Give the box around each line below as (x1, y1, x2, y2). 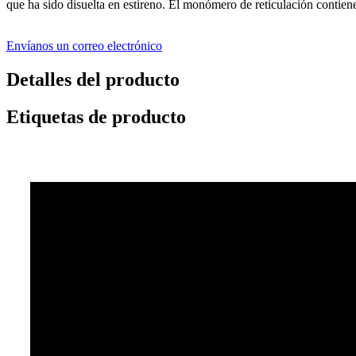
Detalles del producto (6, 68, 180, 90)
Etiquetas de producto (6, 106, 186, 127)
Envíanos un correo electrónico (6, 38, 162, 52)
